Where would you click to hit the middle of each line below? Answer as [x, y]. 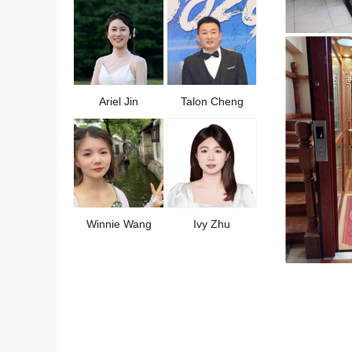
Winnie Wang [119, 224]
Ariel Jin [119, 102]
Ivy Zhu [212, 224]
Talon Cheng [212, 102]
